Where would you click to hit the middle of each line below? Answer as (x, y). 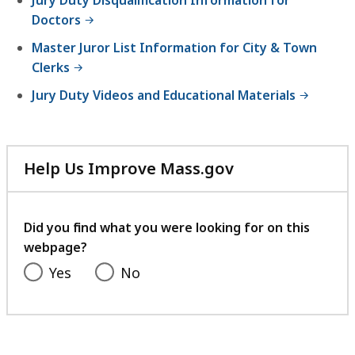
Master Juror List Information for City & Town (174, 47)
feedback (270, 224)
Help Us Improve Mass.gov (129, 168)
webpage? (55, 247)
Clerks (51, 67)
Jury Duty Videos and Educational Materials (164, 95)
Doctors (56, 19)
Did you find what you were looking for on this (167, 227)
